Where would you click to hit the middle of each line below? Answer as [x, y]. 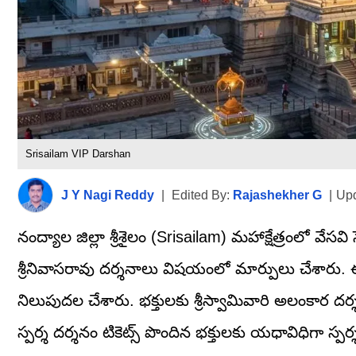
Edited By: [202, 195]
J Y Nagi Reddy [108, 195]
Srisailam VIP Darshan [78, 154]
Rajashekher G [277, 195]
